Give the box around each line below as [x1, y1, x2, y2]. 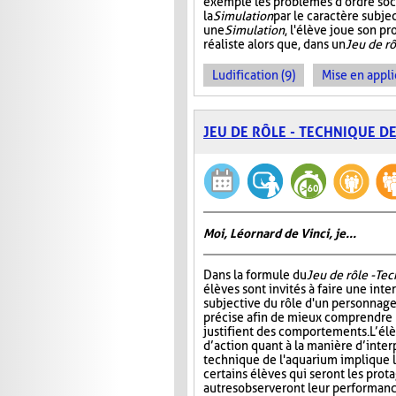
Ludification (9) [212, 68, 295, 83]
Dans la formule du [203, 268, 307, 283]
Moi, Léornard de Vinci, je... [203, 226, 356, 241]
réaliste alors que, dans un [203, 37, 346, 52]
